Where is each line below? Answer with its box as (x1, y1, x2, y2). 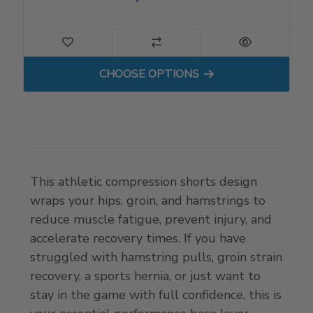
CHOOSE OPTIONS (99, 66, 199, 82)
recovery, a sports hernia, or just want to (30, 267, 261, 284)
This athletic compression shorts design (30, 173, 258, 190)
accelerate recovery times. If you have (30, 229, 247, 247)
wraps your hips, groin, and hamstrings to (30, 191, 266, 209)
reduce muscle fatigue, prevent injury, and (30, 210, 272, 228)
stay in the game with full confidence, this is (30, 286, 282, 303)
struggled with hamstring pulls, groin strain (30, 248, 283, 265)
